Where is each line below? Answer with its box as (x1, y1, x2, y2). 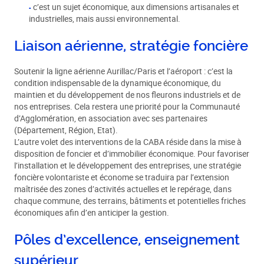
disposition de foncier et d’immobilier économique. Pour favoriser (14, 148, 250, 159)
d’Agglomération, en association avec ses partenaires (14, 113, 208, 124)
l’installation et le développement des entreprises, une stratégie (14, 160, 242, 171)
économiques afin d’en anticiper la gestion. (14, 207, 170, 218)
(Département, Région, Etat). (14, 124, 118, 136)
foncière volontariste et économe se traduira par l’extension (14, 171, 230, 183)
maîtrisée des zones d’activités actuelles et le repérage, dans (14, 183, 232, 194)
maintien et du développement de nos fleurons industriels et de (14, 89, 241, 100)
